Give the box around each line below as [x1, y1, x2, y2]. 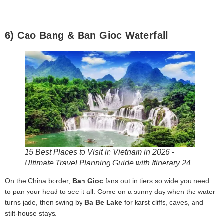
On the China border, [5, 177, 72, 185]
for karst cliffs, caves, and [122, 198, 203, 207]
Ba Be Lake [84, 198, 122, 207]
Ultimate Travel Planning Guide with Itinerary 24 [25, 159, 191, 167]
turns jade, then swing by [5, 198, 84, 207]
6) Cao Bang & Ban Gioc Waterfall [5, 30, 169, 41]
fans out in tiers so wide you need [103, 177, 209, 185]
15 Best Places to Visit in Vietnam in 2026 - [25, 148, 174, 157]
